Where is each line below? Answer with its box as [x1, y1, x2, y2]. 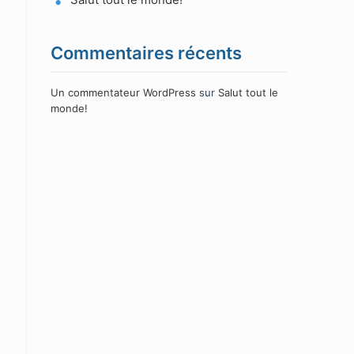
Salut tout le [218, 86, 279, 99]
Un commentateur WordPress [51, 86, 197, 99]
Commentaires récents [51, 43, 243, 63]
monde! [51, 102, 88, 115]
